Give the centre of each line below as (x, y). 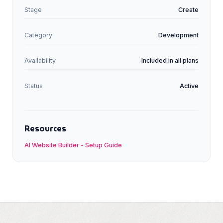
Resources (45, 129)
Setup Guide (104, 145)
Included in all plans (170, 60)
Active (189, 86)
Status (34, 86)
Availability (40, 60)
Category (38, 35)
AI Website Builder (52, 145)
